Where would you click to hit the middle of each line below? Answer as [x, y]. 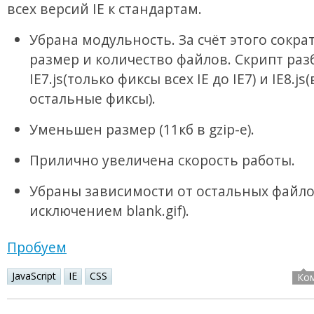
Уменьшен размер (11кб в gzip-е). [142, 130]
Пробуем [37, 247]
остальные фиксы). [93, 99]
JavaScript [34, 276]
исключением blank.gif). [109, 211]
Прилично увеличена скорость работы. [162, 161]
